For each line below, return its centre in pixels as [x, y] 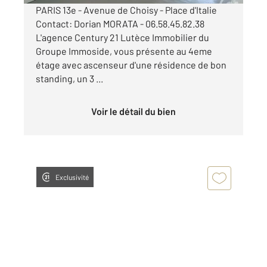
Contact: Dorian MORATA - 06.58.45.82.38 [120, 24]
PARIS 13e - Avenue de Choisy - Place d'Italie [126, 10]
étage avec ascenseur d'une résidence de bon [131, 65]
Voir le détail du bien [136, 111]
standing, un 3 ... [69, 79]
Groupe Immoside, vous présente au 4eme [124, 51]
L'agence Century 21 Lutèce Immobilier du [122, 38]
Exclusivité [72, 177]
